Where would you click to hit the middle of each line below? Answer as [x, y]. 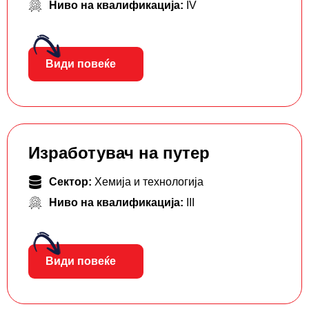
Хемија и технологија [149, 182]
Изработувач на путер [119, 153]
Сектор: [72, 182]
